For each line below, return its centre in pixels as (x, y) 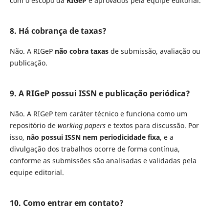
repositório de (33, 126)
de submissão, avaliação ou (154, 51)
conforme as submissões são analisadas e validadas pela (103, 161)
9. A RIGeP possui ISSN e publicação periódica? (100, 94)
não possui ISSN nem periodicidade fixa (93, 137)
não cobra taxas (81, 51)
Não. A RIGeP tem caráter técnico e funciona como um (98, 114)
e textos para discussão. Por (152, 126)
